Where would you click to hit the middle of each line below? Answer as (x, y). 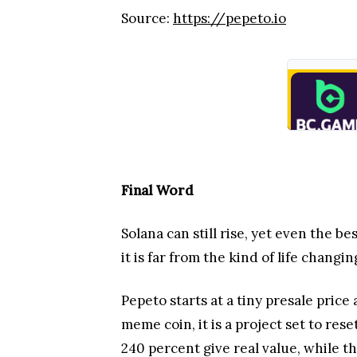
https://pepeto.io (229, 18)
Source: (147, 18)
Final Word (157, 190)
